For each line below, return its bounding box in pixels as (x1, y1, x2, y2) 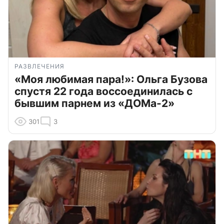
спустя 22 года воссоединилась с (14, 84, 192, 97)
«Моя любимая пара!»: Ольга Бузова (14, 72, 207, 85)
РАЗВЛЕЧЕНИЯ (14, 62, 64, 70)
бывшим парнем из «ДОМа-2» (14, 96, 174, 109)
